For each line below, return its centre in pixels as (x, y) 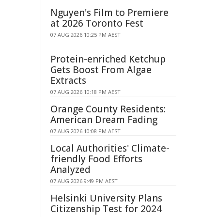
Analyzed (70, 170)
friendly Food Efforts (96, 159)
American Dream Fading (104, 120)
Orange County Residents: (108, 109)
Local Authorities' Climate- (110, 148)
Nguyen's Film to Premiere (109, 13)
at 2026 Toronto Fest (97, 23)
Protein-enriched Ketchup (108, 59)
